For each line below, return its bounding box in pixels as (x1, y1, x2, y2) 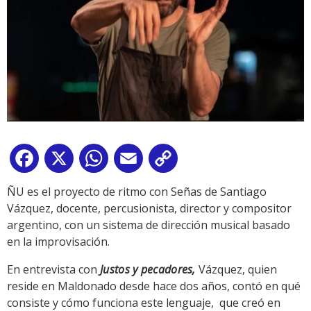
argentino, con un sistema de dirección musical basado (7, 217, 290, 233)
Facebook (42, 153, 92, 169)
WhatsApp (111, 153, 165, 169)
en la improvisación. (7, 234, 110, 250)
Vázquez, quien (199, 262, 277, 278)
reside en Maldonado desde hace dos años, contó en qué (7, 278, 301, 294)
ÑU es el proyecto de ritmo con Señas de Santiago (7, 184, 267, 200)
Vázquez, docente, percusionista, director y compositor (7, 201, 292, 217)
